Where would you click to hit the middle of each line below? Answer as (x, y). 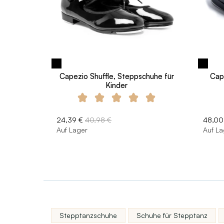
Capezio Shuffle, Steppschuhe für (116, 76)
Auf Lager (72, 129)
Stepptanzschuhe (88, 215)
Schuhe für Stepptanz (172, 215)
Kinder (117, 85)
